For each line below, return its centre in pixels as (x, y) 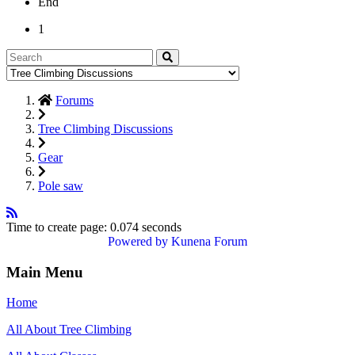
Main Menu (45, 272)
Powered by (138, 241)
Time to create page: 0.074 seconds (94, 227)
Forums (74, 100)
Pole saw (61, 185)
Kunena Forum (209, 241)
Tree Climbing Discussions (105, 128)
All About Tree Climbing (69, 330)
